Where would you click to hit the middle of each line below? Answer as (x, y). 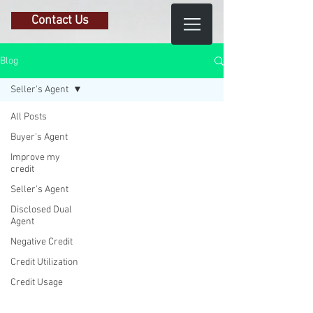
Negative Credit (42, 242)
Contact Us (60, 21)
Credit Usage (37, 283)
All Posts (29, 117)
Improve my (35, 158)
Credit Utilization (44, 262)
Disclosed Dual (41, 210)
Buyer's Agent (39, 137)
